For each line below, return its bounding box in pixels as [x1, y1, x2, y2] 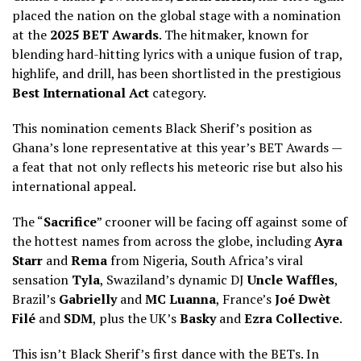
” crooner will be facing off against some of [97, 212, 347, 230]
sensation [12, 270, 72, 288]
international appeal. [12, 176, 136, 195]
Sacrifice [44, 212, 97, 230]
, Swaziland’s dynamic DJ [100, 270, 247, 288]
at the [12, 25, 50, 44]
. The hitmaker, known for [159, 25, 309, 44]
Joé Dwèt [275, 289, 330, 308]
